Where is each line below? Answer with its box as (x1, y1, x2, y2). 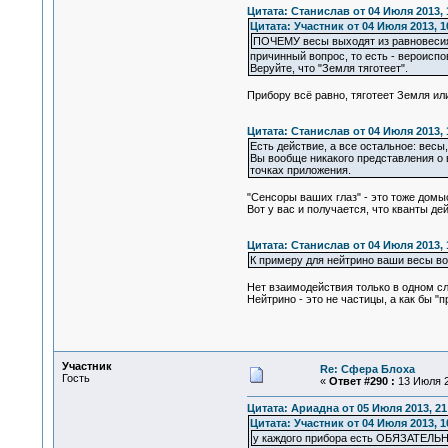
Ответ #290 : (328, 375, 395, 387)
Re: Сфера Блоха (319, 363, 415, 375)
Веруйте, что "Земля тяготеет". (249, 62, 408, 75)
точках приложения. (249, 164, 351, 177)
